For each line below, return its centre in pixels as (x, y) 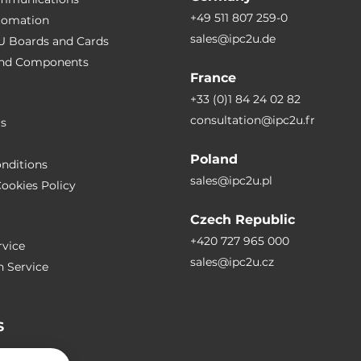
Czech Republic (242, 220)
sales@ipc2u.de (232, 39)
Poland (214, 159)
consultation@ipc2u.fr (252, 120)
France (213, 78)
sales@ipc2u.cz (232, 262)
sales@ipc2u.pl (231, 180)
